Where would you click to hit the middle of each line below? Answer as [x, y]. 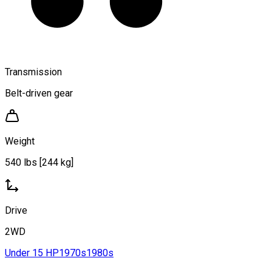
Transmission [33, 72]
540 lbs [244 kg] [39, 162]
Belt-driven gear [39, 93]
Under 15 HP [32, 253]
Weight [20, 141]
